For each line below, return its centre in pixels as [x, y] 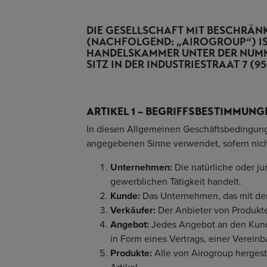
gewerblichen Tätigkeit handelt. [176, 181]
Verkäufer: [133, 210]
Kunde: [126, 196]
